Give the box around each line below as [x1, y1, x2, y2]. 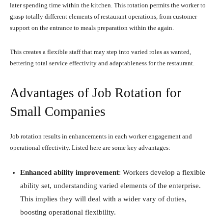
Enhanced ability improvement [20, 168, 119, 176]
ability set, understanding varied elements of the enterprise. [20, 181, 201, 190]
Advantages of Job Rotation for [10, 85, 181, 100]
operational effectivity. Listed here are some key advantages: [10, 143, 170, 151]
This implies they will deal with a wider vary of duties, [20, 194, 187, 203]
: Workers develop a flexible [119, 168, 205, 176]
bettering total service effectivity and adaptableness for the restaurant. [10, 59, 194, 67]
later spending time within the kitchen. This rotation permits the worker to [10, 1, 206, 9]
